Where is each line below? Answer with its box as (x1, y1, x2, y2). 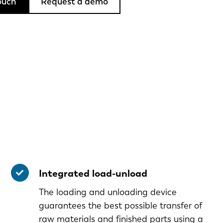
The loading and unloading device (38, 187, 177, 198)
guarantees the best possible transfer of (38, 200, 202, 212)
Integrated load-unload (38, 167, 147, 180)
